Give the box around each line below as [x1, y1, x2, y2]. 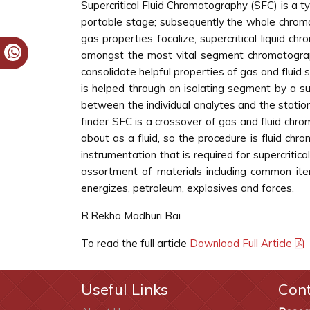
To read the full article [81, 237, 190, 250]
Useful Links [81, 280, 168, 299]
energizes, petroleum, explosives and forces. [81, 181, 294, 194]
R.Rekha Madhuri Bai [81, 209, 181, 222]
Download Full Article [190, 237, 295, 250]
